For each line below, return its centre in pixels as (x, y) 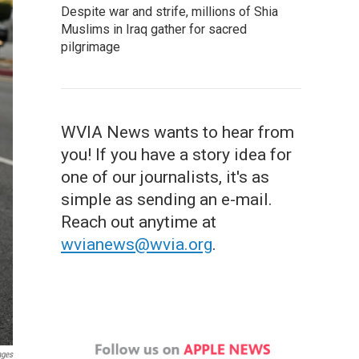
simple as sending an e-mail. (167, 200)
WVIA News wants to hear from (177, 132)
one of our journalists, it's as (165, 177)
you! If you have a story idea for (176, 155)
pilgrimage (91, 47)
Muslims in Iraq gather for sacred (154, 29)
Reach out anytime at (139, 222)
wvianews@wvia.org (137, 244)
